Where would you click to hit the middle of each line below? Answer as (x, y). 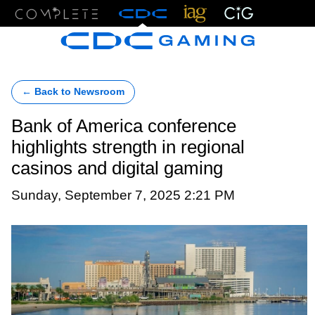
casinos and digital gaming (117, 168)
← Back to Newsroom (73, 92)
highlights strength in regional (128, 147)
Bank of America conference (124, 126)
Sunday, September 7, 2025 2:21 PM (123, 195)
